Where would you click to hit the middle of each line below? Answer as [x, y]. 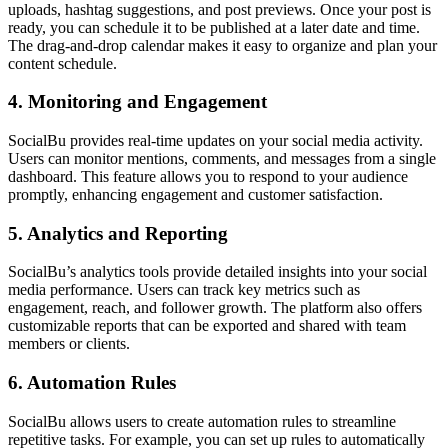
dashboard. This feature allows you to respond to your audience [208, 176]
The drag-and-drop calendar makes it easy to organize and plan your [222, 45]
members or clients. [69, 344]
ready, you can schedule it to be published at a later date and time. [214, 27]
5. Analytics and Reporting [118, 233]
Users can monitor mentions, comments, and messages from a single [222, 158]
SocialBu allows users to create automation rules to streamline [202, 421]
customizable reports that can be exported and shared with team [207, 326]
